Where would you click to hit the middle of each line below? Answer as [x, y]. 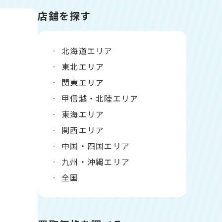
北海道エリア [87, 51]
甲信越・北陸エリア [100, 98]
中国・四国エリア [96, 146]
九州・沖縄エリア [96, 162]
